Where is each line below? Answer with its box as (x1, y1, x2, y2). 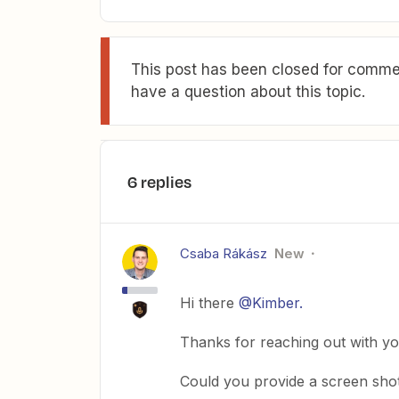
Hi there (180, 293, 239, 312)
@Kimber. (239, 293, 303, 312)
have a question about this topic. (131, 82, 365, 101)
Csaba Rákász (180, 244, 267, 262)
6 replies (127, 169, 191, 193)
